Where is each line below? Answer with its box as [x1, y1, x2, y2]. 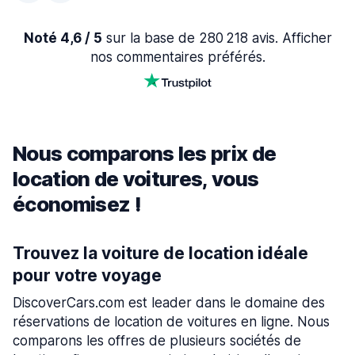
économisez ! [13, 192, 141, 217]
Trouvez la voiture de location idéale [13, 243, 308, 264]
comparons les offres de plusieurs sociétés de [13, 333, 301, 349]
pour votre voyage [13, 265, 162, 286]
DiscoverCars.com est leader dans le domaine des [13, 295, 325, 311]
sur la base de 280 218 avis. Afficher [101, 30, 332, 47]
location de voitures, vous [13, 166, 259, 192]
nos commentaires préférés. [90, 49, 265, 66]
